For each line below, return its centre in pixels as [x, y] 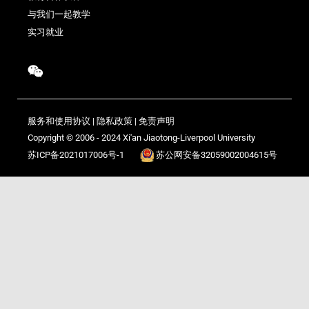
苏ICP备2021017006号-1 [76, 154]
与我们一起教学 [59, 14]
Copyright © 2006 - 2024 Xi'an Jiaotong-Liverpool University [141, 138]
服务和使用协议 [59, 121]
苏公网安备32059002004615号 [217, 154]
